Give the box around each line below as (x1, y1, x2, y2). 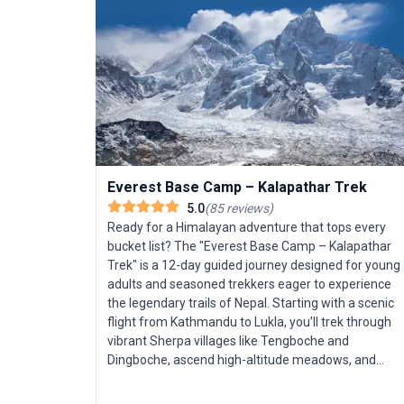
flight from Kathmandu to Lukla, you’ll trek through (107, 315, 391, 330)
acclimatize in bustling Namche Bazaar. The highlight (107, 372, 333, 387)
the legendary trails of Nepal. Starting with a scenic (107, 296, 394, 311)
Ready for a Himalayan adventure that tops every (107, 220, 386, 235)
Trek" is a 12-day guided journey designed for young (107, 258, 400, 273)
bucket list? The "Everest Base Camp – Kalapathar (107, 239, 391, 254)
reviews (224, 201, 269, 216)
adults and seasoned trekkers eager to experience (107, 277, 391, 292)
